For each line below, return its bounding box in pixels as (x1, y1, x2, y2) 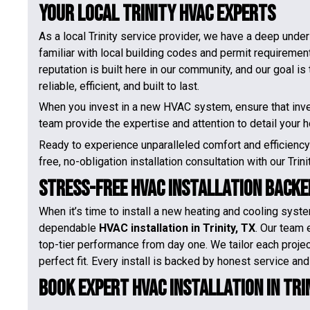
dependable (39, 221, 99, 235)
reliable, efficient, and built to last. (39, 80, 199, 93)
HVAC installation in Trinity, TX (99, 221, 255, 235)
